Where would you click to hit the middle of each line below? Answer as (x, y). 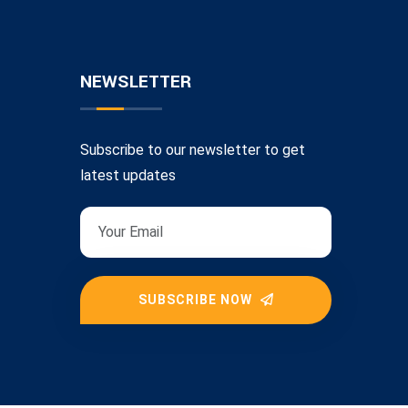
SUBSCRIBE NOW (197, 299)
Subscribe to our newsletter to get (193, 149)
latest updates (128, 175)
